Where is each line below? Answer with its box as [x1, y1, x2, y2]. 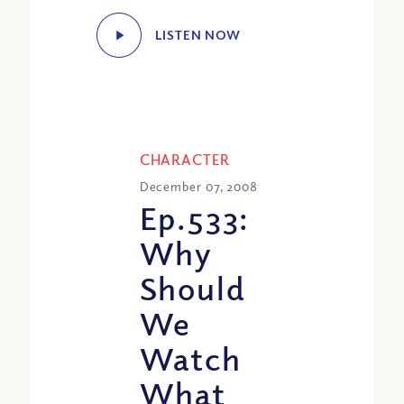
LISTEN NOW [155, 26, 242, 42]
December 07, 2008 [139, 178, 258, 194]
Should [139, 266, 246, 308]
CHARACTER [139, 150, 230, 169]
